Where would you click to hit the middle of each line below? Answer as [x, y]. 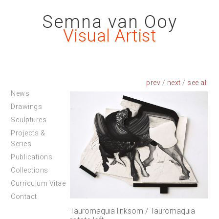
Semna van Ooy [109, 22]
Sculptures [29, 120]
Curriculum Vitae [38, 183]
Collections [30, 170]
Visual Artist [109, 36]
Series [21, 144]
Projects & [28, 133]
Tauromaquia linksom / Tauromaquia [133, 211]
